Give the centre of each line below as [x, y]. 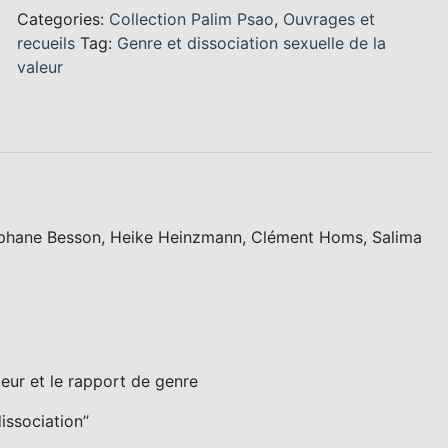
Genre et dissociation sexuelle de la [252, 43]
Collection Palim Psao [192, 19]
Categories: [63, 19]
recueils [46, 43]
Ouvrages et [329, 19]
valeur [40, 67]
